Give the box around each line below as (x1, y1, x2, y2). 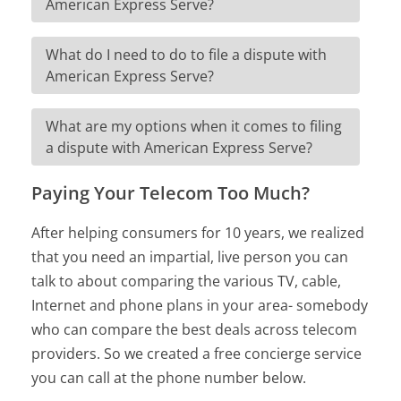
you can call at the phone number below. (31, 367, 307, 388)
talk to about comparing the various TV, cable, (31, 270, 342, 291)
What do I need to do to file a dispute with (46, 44, 328, 64)
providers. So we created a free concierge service (31, 343, 363, 363)
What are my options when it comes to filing (46, 115, 343, 136)
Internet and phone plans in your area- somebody (31, 294, 369, 315)
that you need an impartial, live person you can (31, 246, 349, 267)
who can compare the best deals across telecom (31, 319, 358, 339)
